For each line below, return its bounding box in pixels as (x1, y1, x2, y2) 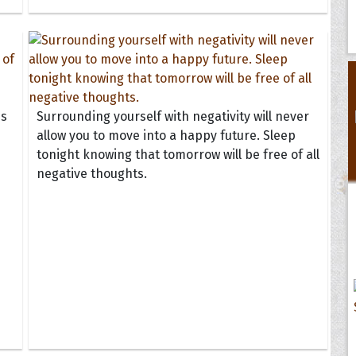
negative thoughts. (36, 165, 147, 181)
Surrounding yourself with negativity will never (36, 108, 309, 124)
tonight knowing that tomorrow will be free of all (36, 146, 319, 162)
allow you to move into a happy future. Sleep (36, 127, 296, 143)
